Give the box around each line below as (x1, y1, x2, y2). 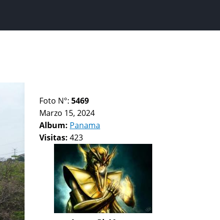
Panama (70, 120, 100, 131)
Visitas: (39, 132, 70, 143)
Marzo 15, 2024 (39, 108, 95, 118)
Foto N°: (39, 95, 71, 106)
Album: (39, 120, 70, 131)
